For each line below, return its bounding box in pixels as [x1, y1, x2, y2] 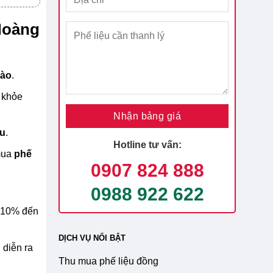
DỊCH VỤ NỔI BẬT [58, 233, 126, 243]
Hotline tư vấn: [113, 140, 182, 151]
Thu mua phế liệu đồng [58, 255, 159, 266]
